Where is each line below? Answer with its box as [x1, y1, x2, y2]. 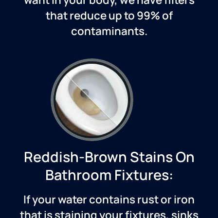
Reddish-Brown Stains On [23, 147, 195, 167]
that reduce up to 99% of [45, 8, 173, 23]
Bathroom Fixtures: [45, 165, 173, 185]
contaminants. [71, 23, 147, 39]
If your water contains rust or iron [23, 192, 195, 207]
